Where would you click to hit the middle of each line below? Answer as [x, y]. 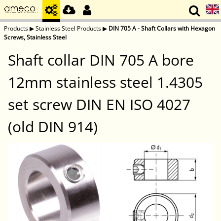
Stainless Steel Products [68, 28]
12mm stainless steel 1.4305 [105, 82]
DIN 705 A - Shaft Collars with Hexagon [162, 28]
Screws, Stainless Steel [35, 37]
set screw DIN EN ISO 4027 [99, 105]
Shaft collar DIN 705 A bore [101, 60]
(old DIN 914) [53, 127]
